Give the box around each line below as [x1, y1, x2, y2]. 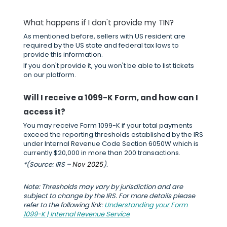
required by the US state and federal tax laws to [23, 41, 179, 51]
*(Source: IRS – [23, 160, 72, 170]
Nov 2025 [72, 160, 103, 169]
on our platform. [23, 70, 79, 80]
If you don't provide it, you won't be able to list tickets [23, 61, 194, 71]
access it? [23, 106, 65, 118]
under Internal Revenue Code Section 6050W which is [23, 139, 199, 149]
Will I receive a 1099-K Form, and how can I [23, 92, 198, 103]
